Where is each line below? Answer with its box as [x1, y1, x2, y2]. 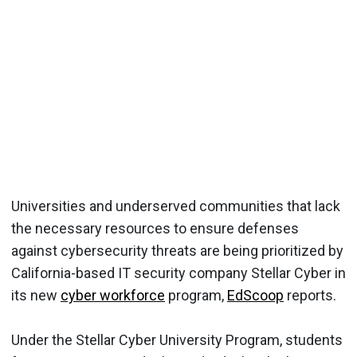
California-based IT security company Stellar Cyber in [11, 264, 346, 281]
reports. [284, 286, 336, 304]
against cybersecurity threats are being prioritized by [11, 241, 343, 259]
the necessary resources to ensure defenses [11, 219, 299, 237]
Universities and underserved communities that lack [11, 197, 340, 214]
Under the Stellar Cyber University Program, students [11, 331, 343, 348]
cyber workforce [61, 286, 165, 304]
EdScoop [227, 286, 284, 304]
